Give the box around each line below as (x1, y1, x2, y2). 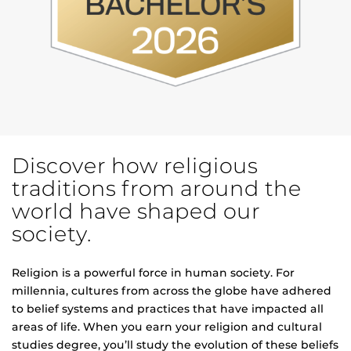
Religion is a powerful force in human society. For (12, 266, 295, 280)
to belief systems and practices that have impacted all (12, 302, 324, 317)
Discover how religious (12, 153, 258, 179)
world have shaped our (12, 198, 260, 225)
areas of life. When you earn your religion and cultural (12, 320, 322, 335)
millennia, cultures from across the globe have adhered (12, 284, 331, 299)
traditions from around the (12, 175, 302, 202)
